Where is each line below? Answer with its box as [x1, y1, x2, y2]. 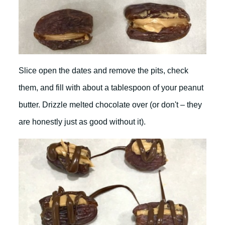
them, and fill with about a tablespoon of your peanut [19, 83, 203, 92]
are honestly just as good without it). [19, 117, 146, 126]
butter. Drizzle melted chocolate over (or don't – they [19, 100, 202, 109]
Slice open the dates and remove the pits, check [19, 66, 188, 75]
